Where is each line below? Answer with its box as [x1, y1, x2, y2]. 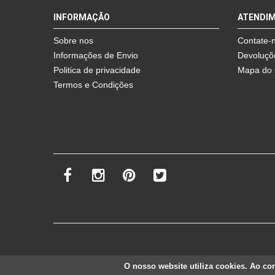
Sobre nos [53, 35, 93, 45]
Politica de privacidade [53, 64, 141, 75]
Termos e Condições [53, 79, 133, 90]
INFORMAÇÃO [53, 12, 110, 22]
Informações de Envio [53, 50, 138, 60]
